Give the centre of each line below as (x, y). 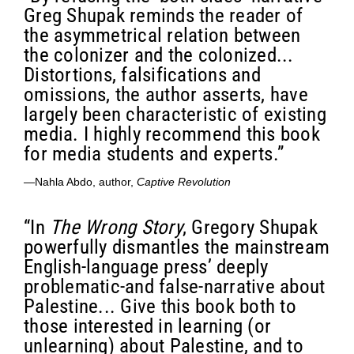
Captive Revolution (184, 181)
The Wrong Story (116, 227)
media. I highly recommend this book (172, 134)
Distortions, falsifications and (142, 74)
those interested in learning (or (147, 326)
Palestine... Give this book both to (160, 306)
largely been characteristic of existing (175, 114)
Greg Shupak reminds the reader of (164, 15)
